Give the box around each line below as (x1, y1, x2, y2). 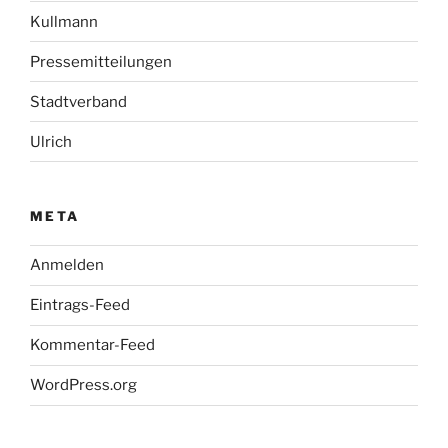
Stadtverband (30, 92, 127, 111)
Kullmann (30, 12, 98, 31)
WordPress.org (30, 376, 137, 395)
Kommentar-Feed (30, 336, 155, 355)
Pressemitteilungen (30, 52, 172, 71)
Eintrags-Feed (30, 296, 130, 315)
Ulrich (30, 132, 72, 151)
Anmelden (30, 256, 104, 275)
